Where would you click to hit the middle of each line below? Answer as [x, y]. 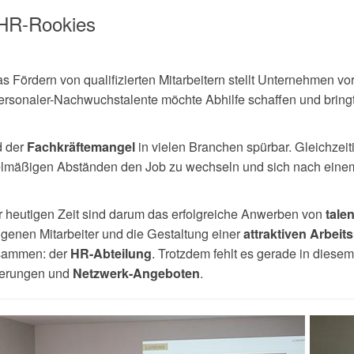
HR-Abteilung [111, 253]
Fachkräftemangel [81, 146]
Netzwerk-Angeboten [136, 273]
